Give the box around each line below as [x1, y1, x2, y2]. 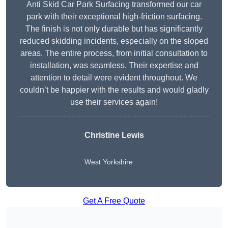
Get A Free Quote [83, 196, 145, 206]
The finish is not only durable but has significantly [25, 24, 203, 34]
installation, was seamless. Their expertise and [30, 61, 198, 70]
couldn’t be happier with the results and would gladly [19, 85, 209, 95]
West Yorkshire [84, 158, 133, 166]
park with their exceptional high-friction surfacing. [26, 12, 202, 21]
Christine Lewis [84, 131, 144, 140]
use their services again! [70, 98, 158, 107]
